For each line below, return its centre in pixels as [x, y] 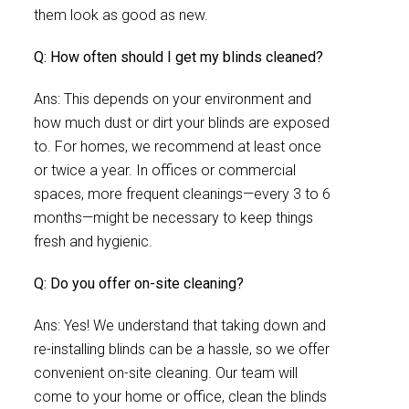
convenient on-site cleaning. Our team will [166, 373]
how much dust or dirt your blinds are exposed [182, 123]
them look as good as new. [121, 15]
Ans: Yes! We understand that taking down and [180, 325]
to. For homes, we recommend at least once [178, 147]
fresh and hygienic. [93, 241]
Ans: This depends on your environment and [173, 99]
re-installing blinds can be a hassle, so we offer [182, 349]
